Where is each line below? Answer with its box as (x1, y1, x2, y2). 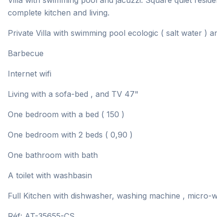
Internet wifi (8, 69, 51, 78)
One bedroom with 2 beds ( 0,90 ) (8, 130, 133, 139)
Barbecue (8, 48, 44, 58)
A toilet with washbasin (8, 170, 92, 180)
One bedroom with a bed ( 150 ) (8, 109, 124, 119)
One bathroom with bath (8, 150, 98, 160)
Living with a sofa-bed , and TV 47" (8, 89, 139, 99)
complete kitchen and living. (8, 8, 109, 17)
